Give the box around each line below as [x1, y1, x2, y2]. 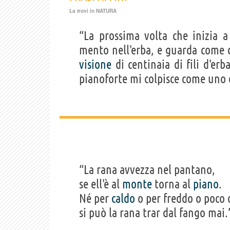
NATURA [96, 7, 117, 15]
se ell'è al [79, 177, 122, 191]
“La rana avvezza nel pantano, [79, 163, 215, 177]
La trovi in [69, 7, 96, 15]
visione [79, 57, 111, 72]
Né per [79, 191, 111, 206]
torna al [152, 177, 193, 191]
